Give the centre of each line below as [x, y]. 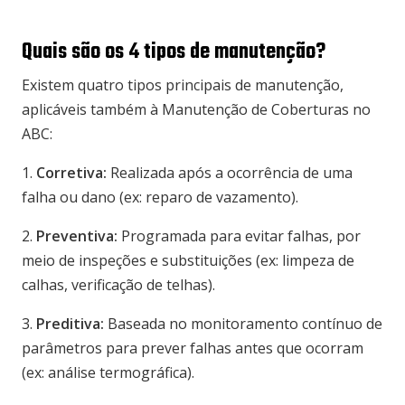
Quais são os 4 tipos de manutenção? [174, 53]
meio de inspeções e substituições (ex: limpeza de [188, 261]
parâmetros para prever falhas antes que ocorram [193, 348]
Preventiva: [77, 236]
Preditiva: [70, 324]
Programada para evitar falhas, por [239, 236]
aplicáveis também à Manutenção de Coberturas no [196, 110]
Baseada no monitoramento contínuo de [243, 324]
